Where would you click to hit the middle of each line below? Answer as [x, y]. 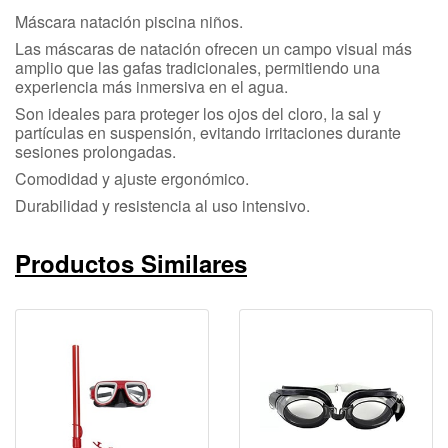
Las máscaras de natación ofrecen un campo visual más [213, 48]
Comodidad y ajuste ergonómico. [132, 178]
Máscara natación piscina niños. [129, 21]
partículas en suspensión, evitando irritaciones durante [208, 132]
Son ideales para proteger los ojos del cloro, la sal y [198, 113]
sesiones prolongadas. [95, 151]
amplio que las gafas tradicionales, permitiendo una [197, 67]
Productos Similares [131, 262]
